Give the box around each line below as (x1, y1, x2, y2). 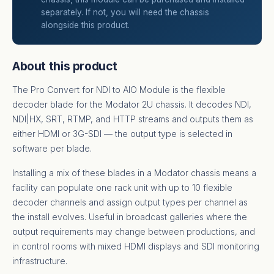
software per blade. (12, 143, 92, 154)
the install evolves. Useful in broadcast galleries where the (12, 212, 247, 223)
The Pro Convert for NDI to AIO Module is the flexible (12, 84, 226, 95)
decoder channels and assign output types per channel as (12, 197, 248, 208)
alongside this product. (41, 20, 130, 31)
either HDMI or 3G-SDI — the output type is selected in (12, 128, 232, 139)
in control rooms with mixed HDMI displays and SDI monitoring (12, 241, 259, 252)
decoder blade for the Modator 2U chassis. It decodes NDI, (12, 99, 251, 110)
